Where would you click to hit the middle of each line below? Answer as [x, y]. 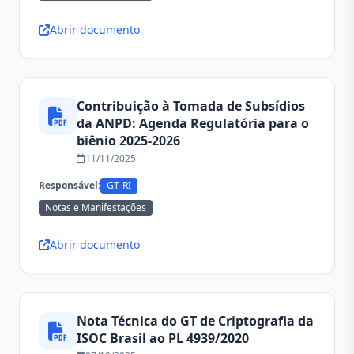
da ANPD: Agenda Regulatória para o [193, 123]
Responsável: [70, 185]
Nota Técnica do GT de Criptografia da [195, 321]
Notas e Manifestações [96, 207]
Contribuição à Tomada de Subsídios [191, 106]
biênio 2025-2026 [128, 141]
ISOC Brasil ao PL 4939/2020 [163, 338]
